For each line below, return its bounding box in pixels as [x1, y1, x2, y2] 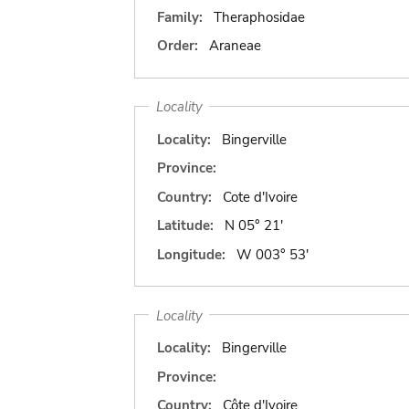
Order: [157, 37, 198, 55]
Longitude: [157, 245, 225, 264]
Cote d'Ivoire [222, 187, 298, 206]
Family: [157, 7, 203, 26]
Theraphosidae [213, 7, 305, 26]
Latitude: [157, 216, 214, 235]
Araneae [208, 37, 261, 55]
